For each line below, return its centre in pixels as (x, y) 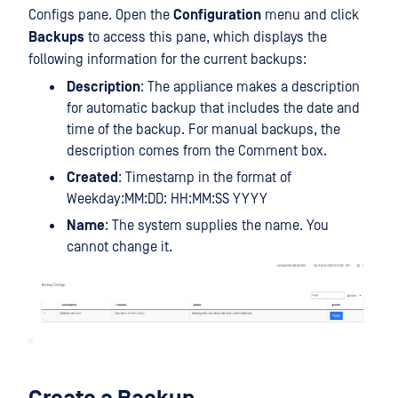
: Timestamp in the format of (205, 178)
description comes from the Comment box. (197, 151)
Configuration (217, 15)
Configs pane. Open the (101, 15)
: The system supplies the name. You (217, 226)
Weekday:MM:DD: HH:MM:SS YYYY (167, 199)
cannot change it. (119, 247)
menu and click (310, 15)
